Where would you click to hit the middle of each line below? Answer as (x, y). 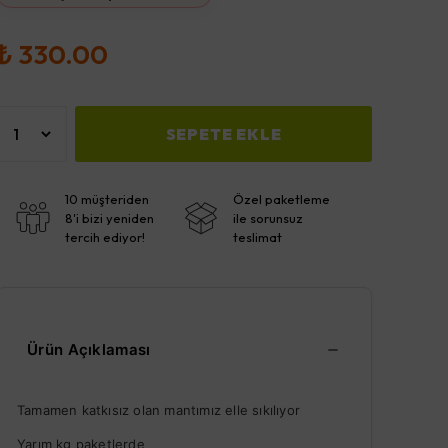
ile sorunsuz (268, 217)
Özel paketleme (281, 198)
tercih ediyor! (105, 236)
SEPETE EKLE (223, 133)
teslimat (257, 236)
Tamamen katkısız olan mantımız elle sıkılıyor (158, 409)
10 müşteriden (107, 198)
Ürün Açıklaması (89, 349)
